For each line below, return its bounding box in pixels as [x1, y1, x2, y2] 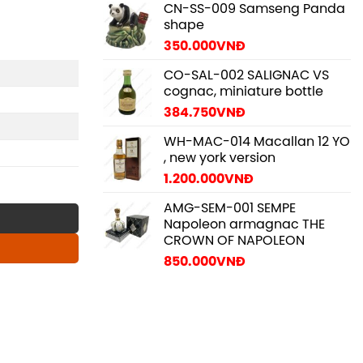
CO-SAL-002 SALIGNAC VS [164, 69, 329, 83]
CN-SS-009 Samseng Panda [164, 2, 345, 16]
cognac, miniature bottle [164, 85, 323, 99]
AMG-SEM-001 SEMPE [164, 202, 296, 216]
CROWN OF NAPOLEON [164, 234, 305, 248]
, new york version [164, 152, 275, 165]
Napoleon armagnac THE [164, 218, 325, 232]
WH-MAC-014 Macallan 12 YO [164, 135, 350, 149]
